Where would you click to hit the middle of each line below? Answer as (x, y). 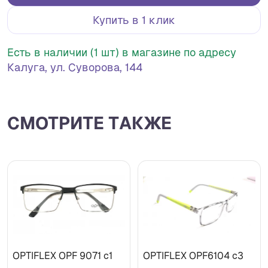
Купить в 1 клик (134, 20)
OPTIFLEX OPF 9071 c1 (63, 256)
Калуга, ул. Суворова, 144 (75, 68)
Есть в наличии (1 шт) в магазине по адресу (122, 53)
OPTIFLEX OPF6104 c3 (193, 256)
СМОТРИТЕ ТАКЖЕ (89, 124)
